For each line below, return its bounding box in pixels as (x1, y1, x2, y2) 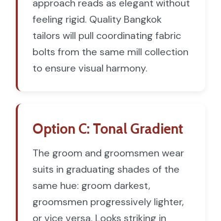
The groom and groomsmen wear (33, 146, 184, 159)
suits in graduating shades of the (33, 162, 180, 176)
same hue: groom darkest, (33, 179, 150, 192)
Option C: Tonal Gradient (33, 119, 183, 137)
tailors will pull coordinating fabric (33, 29, 181, 42)
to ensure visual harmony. (33, 61, 147, 74)
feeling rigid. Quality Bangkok (33, 12, 162, 26)
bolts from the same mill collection (33, 45, 188, 58)
